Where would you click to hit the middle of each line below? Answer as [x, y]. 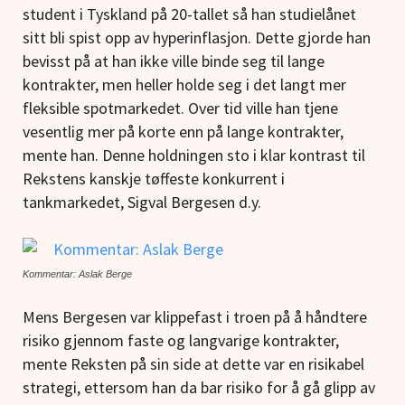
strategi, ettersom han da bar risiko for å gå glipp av [199, 388]
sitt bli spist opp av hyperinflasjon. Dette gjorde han [197, 38]
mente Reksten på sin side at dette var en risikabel [193, 364]
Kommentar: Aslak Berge [77, 274]
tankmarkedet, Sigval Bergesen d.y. [142, 202]
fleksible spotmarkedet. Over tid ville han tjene [180, 108]
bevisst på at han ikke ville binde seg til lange [174, 61]
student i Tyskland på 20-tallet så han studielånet [189, 14]
